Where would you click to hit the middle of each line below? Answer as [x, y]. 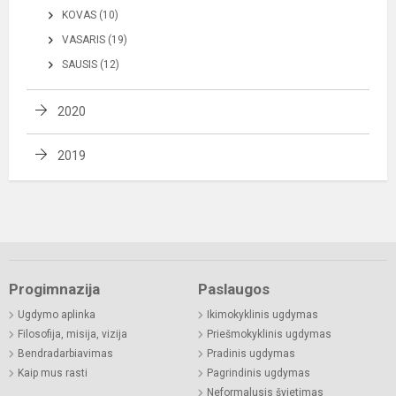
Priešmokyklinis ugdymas [269, 334]
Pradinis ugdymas [251, 354]
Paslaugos [234, 289]
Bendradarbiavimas [65, 354]
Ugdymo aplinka [57, 315]
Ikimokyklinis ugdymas [263, 315]
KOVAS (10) [90, 15]
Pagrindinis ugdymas [259, 373]
